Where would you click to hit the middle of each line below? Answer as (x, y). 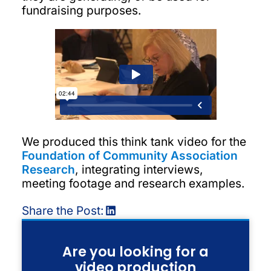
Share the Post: (63, 210)
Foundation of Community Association (129, 155)
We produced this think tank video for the (134, 141)
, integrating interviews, (139, 169)
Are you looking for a (135, 251)
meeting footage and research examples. (133, 183)
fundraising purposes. (81, 11)
